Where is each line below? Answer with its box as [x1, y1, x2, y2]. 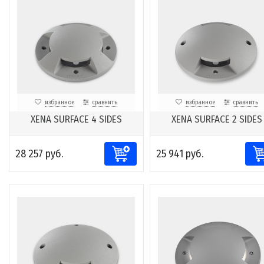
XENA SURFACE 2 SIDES [171, 113, 262, 126]
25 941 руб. [156, 147, 203, 161]
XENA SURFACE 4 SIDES [30, 113, 122, 126]
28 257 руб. [15, 147, 63, 161]
